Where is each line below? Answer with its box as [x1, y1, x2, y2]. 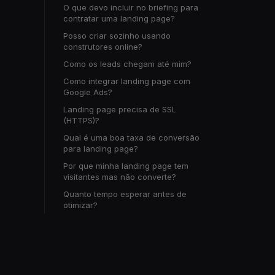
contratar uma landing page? [63, 14, 175, 23]
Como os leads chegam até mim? [63, 59, 192, 69]
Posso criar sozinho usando [63, 31, 171, 41]
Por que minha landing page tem [63, 161, 188, 171]
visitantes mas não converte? [63, 172, 176, 182]
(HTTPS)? [63, 115, 99, 125]
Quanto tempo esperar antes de [63, 189, 187, 199]
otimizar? [63, 200, 98, 210]
